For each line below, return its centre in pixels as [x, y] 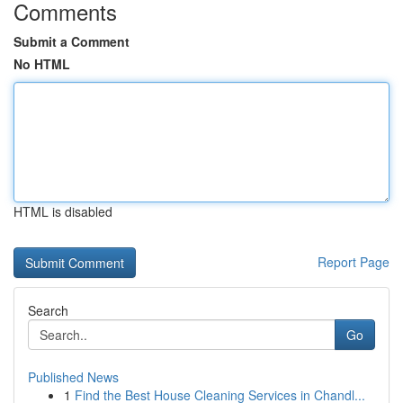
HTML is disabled [63, 211]
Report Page [354, 262]
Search [48, 310]
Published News [73, 377]
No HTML [42, 64]
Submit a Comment [72, 41]
